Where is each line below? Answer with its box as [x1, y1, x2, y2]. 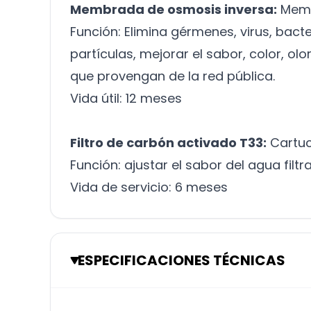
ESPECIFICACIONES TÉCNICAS [78, 251, 285, 270]
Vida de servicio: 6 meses [70, 178, 228, 196]
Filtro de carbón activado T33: [70, 134, 267, 151]
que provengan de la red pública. [70, 67, 275, 85]
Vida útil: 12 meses [70, 90, 182, 107]
